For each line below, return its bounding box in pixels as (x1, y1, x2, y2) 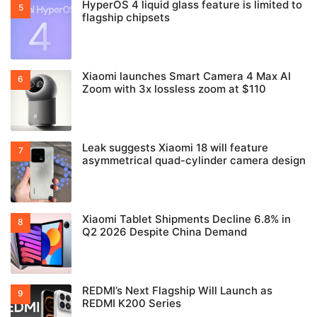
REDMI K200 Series (82, 296, 181, 311)
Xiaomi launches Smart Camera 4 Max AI (82, 69, 291, 83)
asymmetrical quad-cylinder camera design (82, 154, 306, 168)
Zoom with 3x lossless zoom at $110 (82, 82, 266, 96)
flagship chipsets (82, 11, 170, 25)
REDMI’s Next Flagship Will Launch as (82, 284, 272, 298)
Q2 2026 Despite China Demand (82, 225, 247, 239)
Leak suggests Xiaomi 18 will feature (82, 141, 268, 155)
